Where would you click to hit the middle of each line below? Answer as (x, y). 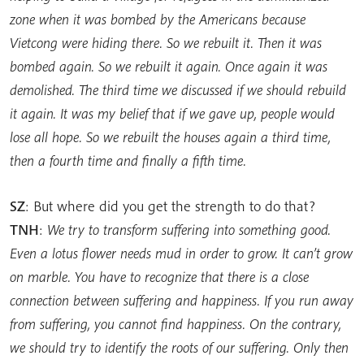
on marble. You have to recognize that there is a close (159, 277)
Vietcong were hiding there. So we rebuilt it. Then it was (166, 43)
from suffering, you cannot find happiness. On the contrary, (175, 324)
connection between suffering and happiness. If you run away (182, 300)
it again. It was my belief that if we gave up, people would (172, 113)
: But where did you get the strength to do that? (170, 206)
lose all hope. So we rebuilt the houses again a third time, (170, 137)
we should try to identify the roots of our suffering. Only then (179, 347)
